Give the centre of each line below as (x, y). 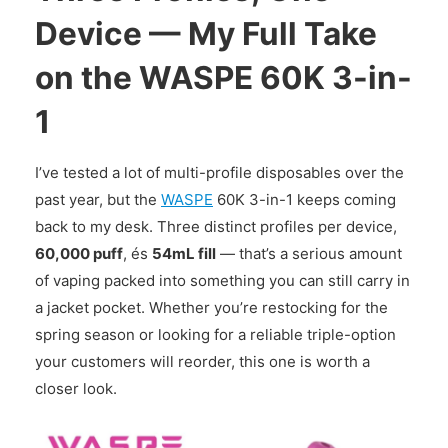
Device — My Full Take (206, 33)
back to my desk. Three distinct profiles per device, (216, 226)
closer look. (76, 388)
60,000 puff (79, 253)
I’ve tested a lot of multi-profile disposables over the (219, 172)
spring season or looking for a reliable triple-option (215, 334)
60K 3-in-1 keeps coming (304, 199)
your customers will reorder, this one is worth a (202, 361)
